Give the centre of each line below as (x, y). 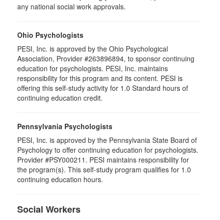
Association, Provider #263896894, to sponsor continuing (106, 58)
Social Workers (49, 209)
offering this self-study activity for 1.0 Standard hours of (103, 88)
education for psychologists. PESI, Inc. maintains (93, 68)
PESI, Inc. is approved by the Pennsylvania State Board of (107, 140)
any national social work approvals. (71, 6)
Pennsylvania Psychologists (65, 126)
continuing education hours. (60, 179)
